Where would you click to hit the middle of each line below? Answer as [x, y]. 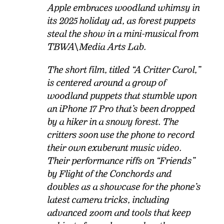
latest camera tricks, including [108, 200]
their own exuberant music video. [114, 148]
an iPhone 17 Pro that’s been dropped [121, 109]
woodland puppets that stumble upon [122, 96]
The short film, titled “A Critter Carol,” [124, 70]
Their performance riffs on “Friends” [121, 161]
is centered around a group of [107, 83]
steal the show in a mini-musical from [123, 34]
